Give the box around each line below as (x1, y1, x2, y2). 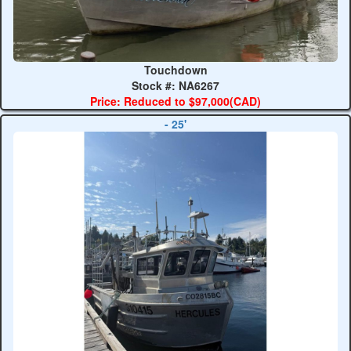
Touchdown (143, 62, 208, 78)
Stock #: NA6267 (132, 78, 219, 93)
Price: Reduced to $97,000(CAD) (90, 93, 261, 109)
